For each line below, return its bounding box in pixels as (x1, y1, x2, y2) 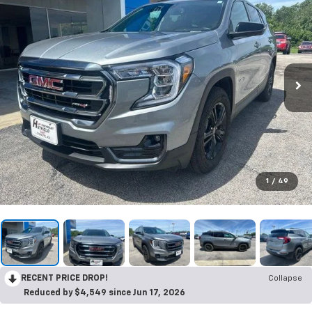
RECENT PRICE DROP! (21, 274, 108, 283)
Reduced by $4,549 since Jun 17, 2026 (24, 289, 185, 298)
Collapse (268, 274, 302, 283)
